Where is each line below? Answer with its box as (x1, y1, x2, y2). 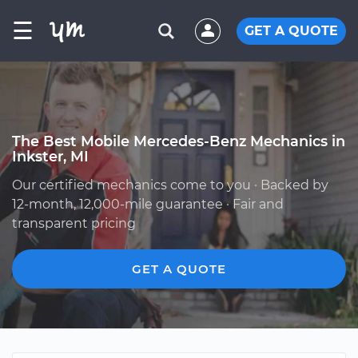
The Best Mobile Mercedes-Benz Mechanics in (12, 133, 345, 149)
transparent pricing (12, 216, 136, 231)
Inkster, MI (12, 148, 89, 165)
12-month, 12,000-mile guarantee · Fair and (12, 197, 284, 212)
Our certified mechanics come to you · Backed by (12, 177, 328, 193)
